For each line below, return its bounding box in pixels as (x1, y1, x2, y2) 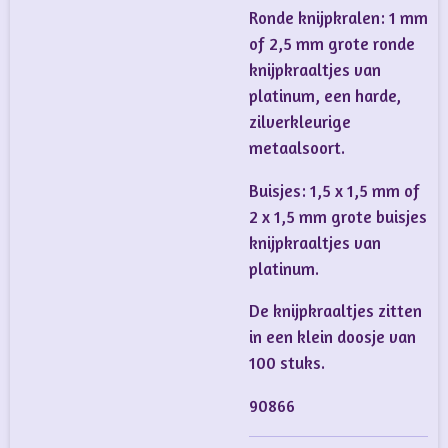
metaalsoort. (249, 138, 345, 159)
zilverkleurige (249, 112, 351, 133)
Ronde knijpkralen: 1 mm (249, 8, 428, 29)
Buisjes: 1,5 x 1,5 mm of (249, 180, 420, 201)
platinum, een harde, (249, 86, 401, 107)
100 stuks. (249, 353, 325, 374)
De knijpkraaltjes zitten (249, 301, 422, 322)
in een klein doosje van (249, 327, 416, 348)
